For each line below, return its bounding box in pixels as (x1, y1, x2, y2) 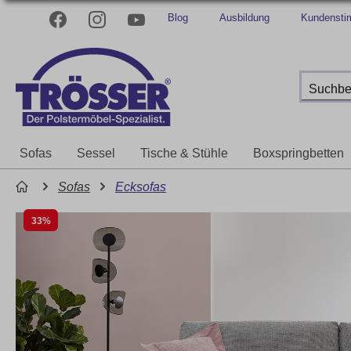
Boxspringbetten (253, 147, 344, 160)
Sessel (77, 147, 115, 160)
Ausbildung (219, 12, 270, 24)
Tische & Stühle (140, 147, 228, 160)
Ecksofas (115, 180, 166, 194)
